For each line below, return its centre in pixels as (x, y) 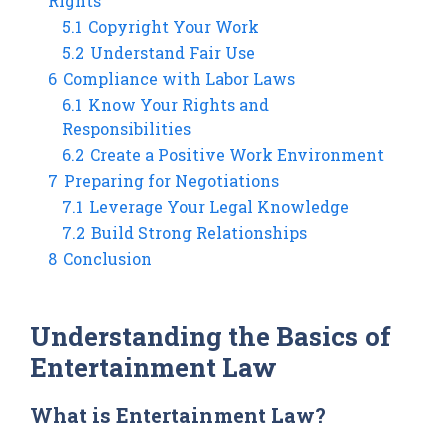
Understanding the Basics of (210, 335)
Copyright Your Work (173, 26)
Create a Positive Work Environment (237, 154)
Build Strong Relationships (199, 232)
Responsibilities (126, 128)
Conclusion (107, 258)
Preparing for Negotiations (171, 180)
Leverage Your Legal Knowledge (219, 206)
